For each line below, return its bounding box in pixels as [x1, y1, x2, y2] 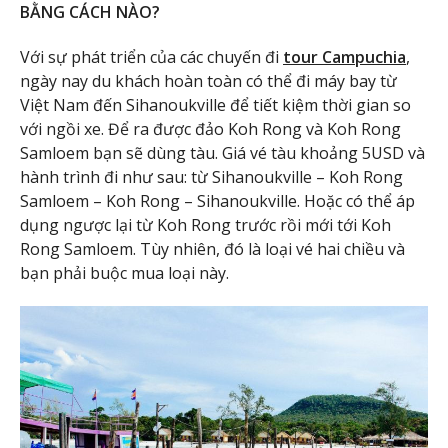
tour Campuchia [283, 45, 406, 68]
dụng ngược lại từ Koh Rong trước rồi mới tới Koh [20, 213, 391, 236]
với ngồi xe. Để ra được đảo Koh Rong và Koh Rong [20, 117, 401, 140]
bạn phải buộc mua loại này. [20, 261, 229, 284]
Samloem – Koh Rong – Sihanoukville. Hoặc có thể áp [20, 189, 415, 212]
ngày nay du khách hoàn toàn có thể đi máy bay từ [20, 69, 397, 92]
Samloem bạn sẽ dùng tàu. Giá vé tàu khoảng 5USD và [20, 141, 425, 164]
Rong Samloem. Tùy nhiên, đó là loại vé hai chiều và [20, 237, 405, 260]
